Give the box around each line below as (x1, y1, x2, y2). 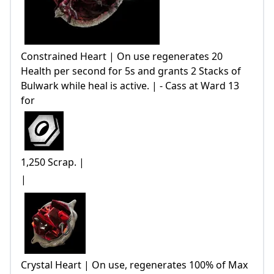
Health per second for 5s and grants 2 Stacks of (21, 64, 241, 78)
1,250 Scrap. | (21, 155, 84, 169)
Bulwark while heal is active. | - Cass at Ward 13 (21, 78, 239, 92)
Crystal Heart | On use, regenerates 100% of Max (21, 258, 248, 272)
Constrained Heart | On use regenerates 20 (21, 49, 223, 63)
